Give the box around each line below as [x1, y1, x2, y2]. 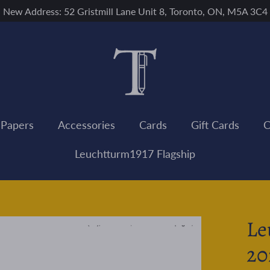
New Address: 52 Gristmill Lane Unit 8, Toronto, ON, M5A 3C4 [2, 5, 268, 17]
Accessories [58, 118, 115, 131]
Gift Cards [191, 118, 239, 131]
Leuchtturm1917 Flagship [75, 146, 195, 160]
